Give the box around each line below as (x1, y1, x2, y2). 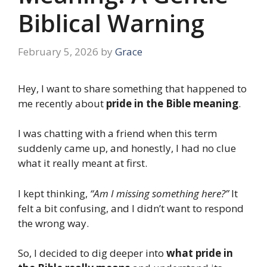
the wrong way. (18, 216, 89, 230)
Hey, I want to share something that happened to (18, 81, 247, 95)
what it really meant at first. (18, 156, 147, 170)
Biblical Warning (18, 7, 204, 40)
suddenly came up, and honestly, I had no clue (18, 141, 236, 156)
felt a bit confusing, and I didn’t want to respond (18, 201, 244, 215)
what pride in (166, 246, 233, 260)
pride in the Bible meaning (106, 96, 238, 110)
